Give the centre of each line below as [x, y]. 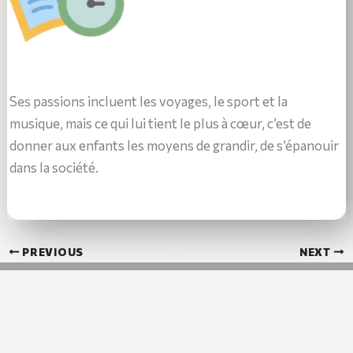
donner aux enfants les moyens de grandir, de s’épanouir [175, 145]
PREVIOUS [51, 251]
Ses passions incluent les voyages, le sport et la [149, 101]
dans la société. [54, 167]
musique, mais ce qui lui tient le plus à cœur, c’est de [161, 123]
